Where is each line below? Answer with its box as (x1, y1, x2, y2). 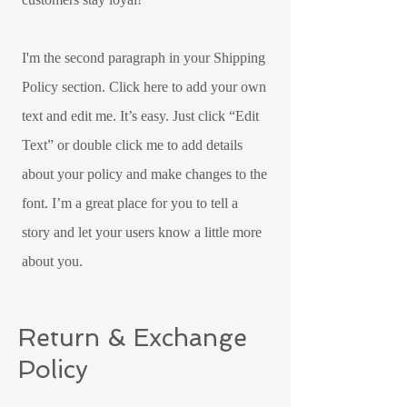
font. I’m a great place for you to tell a (22, 194, 238, 211)
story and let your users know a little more (22, 223, 262, 240)
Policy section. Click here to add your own (22, 78, 266, 94)
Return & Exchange (18, 323, 247, 352)
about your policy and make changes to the (22, 165, 267, 182)
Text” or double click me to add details (22, 136, 243, 153)
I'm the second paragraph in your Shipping (22, 49, 265, 65)
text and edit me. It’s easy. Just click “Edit (22, 107, 259, 124)
